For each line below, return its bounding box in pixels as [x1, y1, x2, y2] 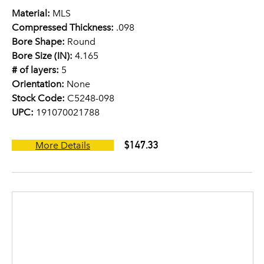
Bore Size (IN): [12, 50, 72, 61]
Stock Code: [12, 93, 65, 104]
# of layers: [12, 64, 59, 75]
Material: [12, 8, 50, 19]
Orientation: [12, 78, 64, 90]
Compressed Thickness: [12, 22, 114, 33]
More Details [35, 140, 90, 151]
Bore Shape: [12, 36, 65, 47]
